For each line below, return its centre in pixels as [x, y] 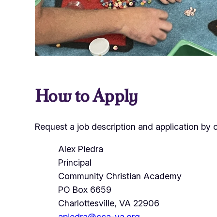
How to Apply [86, 95]
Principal [75, 162]
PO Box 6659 [85, 189]
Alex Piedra [81, 149]
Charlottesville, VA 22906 [109, 203]
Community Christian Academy [120, 176]
